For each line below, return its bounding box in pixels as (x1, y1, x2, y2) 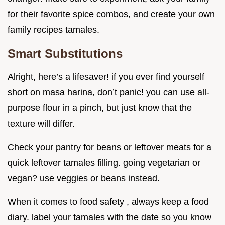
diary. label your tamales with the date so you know (8, 212, 211, 223)
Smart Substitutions (8, 47, 123, 61)
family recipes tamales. (8, 25, 99, 35)
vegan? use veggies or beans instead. (8, 173, 160, 184)
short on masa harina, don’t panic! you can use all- (8, 87, 209, 98)
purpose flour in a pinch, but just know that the (8, 103, 192, 114)
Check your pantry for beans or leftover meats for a (8, 142, 211, 153)
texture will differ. (8, 119, 75, 129)
